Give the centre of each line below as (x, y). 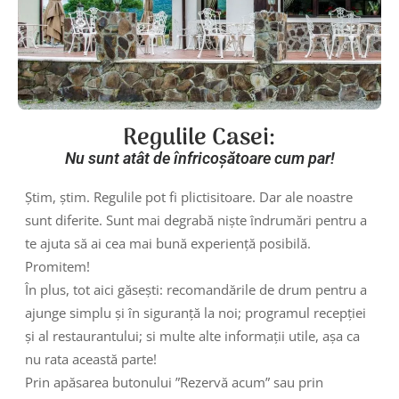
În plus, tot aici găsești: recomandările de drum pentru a (196, 289)
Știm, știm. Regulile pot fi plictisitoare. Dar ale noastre (189, 196)
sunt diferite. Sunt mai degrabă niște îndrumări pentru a (196, 220)
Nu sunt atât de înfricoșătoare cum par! (199, 159)
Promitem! (58, 266)
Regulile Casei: (199, 139)
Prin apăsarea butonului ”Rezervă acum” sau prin (175, 382)
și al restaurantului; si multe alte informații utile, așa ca (193, 335)
